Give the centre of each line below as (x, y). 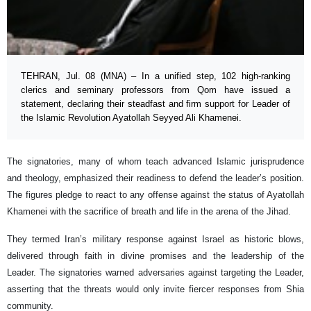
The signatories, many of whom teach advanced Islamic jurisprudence (155, 162)
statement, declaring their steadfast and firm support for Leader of (155, 104)
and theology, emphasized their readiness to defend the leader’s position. (155, 178)
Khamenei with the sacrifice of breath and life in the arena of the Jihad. (149, 212)
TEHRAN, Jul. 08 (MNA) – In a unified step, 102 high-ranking (155, 76)
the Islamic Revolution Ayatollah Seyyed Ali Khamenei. (131, 118)
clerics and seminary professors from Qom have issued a (155, 90)
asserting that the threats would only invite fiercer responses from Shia (155, 289)
